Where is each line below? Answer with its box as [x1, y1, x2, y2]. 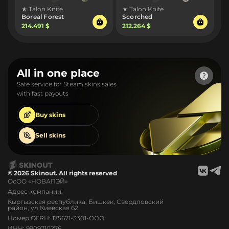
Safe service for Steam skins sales [17, 80, 117, 88]
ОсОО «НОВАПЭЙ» [8, 177, 68, 185]
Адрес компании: [8, 188, 63, 195]
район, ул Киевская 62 [8, 204, 78, 212]
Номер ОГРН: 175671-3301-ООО [8, 214, 104, 222]
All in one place [17, 67, 100, 79]
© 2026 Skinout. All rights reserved [8, 169, 117, 177]
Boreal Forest [21, 13, 64, 20]
